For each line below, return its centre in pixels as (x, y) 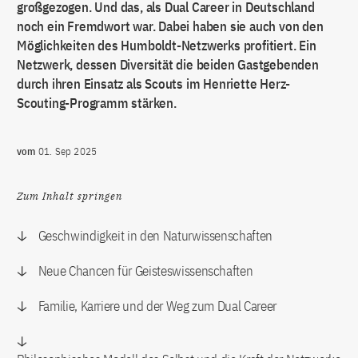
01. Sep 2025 (68, 151)
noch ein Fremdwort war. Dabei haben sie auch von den (170, 26)
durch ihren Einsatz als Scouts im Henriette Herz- (154, 84)
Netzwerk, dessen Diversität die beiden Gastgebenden (168, 65)
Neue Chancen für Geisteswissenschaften (145, 271)
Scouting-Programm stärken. (97, 103)
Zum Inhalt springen (70, 196)
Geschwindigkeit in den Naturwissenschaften (155, 236)
